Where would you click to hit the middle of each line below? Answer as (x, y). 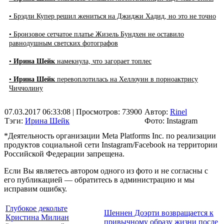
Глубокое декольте (36, 208)
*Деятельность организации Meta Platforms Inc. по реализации (110, 135)
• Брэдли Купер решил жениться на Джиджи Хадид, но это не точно (112, 16)
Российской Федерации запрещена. (64, 153)
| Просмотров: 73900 (106, 111)
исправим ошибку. (35, 188)
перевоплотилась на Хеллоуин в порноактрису (126, 79)
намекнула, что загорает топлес (103, 61)
